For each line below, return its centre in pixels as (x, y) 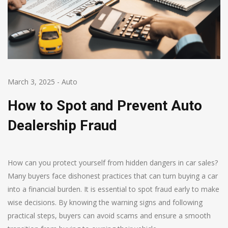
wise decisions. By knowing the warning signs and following (105, 202)
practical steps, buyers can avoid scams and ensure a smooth (109, 215)
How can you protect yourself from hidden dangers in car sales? (113, 162)
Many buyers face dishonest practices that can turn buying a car (113, 176)
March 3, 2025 (31, 81)
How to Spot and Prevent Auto (105, 105)
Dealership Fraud (62, 125)
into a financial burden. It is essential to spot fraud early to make (113, 189)
